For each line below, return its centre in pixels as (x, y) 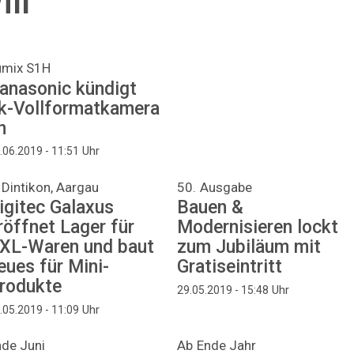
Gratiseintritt (230, 267)
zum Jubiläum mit (249, 247)
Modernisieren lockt (258, 228)
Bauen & (211, 208)
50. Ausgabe (215, 187)
